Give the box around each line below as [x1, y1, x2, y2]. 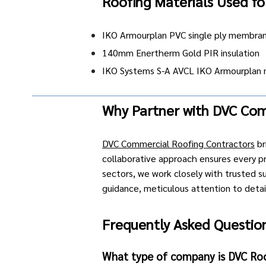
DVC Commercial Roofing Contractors [102, 137, 255, 150]
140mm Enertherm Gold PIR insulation [102, 46, 259, 59]
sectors [102, 167, 133, 179]
